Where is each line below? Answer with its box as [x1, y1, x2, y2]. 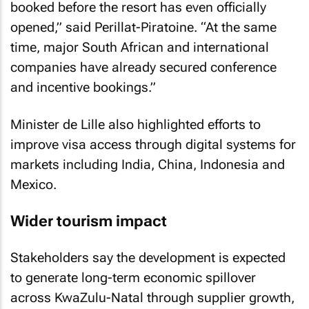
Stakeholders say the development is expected [10, 250, 286, 266]
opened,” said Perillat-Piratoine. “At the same [10, 19, 277, 35]
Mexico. [10, 177, 57, 192]
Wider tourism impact [10, 212, 167, 230]
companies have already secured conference [10, 59, 277, 75]
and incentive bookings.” [10, 79, 156, 95]
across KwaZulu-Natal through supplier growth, [10, 290, 295, 306]
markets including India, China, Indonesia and [10, 157, 285, 172]
